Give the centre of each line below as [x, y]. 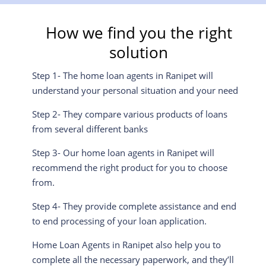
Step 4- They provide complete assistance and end [134, 206]
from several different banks [90, 129]
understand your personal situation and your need [135, 90]
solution [139, 52]
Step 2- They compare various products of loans [129, 114]
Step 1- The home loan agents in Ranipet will [122, 75]
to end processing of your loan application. [119, 221]
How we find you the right [139, 32]
